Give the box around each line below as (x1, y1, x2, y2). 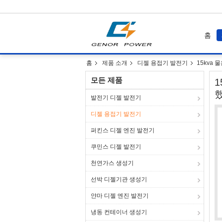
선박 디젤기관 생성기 (91, 176, 147, 183)
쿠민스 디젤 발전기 (91, 143, 141, 150)
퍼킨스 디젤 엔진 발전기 (91, 127, 155, 134)
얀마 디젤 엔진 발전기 (91, 192, 149, 199)
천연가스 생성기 (91, 160, 134, 166)
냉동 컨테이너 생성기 (91, 209, 147, 216)
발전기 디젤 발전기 (91, 94, 141, 101)
